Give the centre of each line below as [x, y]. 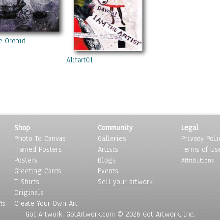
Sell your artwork [125, 182]
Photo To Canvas [40, 138]
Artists [108, 149]
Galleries [112, 138]
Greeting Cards [38, 171]
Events [108, 171]
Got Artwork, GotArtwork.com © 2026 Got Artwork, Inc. [110, 214]
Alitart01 [80, 60]
